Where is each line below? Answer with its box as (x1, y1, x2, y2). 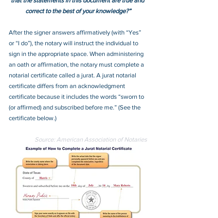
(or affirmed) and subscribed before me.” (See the (9, 103, 142, 111)
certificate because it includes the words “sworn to (9, 92, 145, 100)
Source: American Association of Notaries (35, 135, 147, 143)
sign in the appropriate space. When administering (9, 50, 145, 57)
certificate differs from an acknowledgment (9, 82, 127, 90)
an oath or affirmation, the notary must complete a (9, 60, 145, 68)
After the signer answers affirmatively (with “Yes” (9, 28, 143, 36)
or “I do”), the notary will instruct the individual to (9, 39, 140, 47)
